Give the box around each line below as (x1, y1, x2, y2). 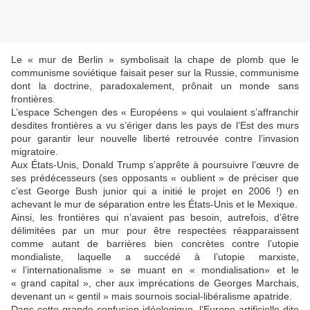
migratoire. (11, 146, 58, 158)
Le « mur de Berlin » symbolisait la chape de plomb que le (11, 54, 299, 66)
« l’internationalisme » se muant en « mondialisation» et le (11, 264, 299, 276)
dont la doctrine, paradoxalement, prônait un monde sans (11, 80, 299, 92)
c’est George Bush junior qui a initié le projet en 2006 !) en (11, 185, 299, 197)
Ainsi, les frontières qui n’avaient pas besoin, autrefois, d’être (11, 212, 299, 224)
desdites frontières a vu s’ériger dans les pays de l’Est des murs (11, 120, 299, 131)
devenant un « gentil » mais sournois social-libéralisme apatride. (11, 291, 292, 302)
